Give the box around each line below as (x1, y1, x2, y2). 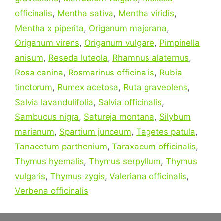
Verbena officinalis (15, 185, 88, 196)
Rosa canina (15, 67, 63, 77)
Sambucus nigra (15, 111, 79, 122)
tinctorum (15, 82, 52, 92)
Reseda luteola (48, 52, 108, 63)
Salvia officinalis (98, 97, 162, 107)
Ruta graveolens (123, 82, 187, 92)
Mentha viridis (118, 8, 174, 18)
